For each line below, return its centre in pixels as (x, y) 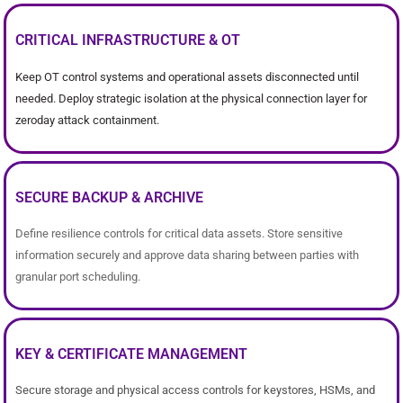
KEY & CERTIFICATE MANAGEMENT (131, 354)
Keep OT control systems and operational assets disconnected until (187, 77)
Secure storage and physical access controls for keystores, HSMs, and (195, 390)
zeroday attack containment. (87, 120)
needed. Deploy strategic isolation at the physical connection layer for (191, 99)
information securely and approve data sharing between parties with (187, 255)
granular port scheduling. (78, 277)
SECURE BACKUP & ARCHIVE (109, 197)
